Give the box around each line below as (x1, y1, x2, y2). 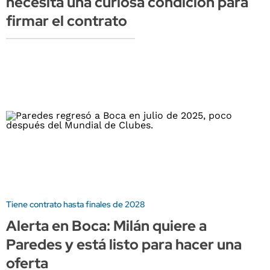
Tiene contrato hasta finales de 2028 (6, 198, 145, 210)
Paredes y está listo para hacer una (6, 234, 242, 254)
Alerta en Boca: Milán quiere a (6, 216, 207, 235)
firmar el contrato (6, 11, 127, 31)
